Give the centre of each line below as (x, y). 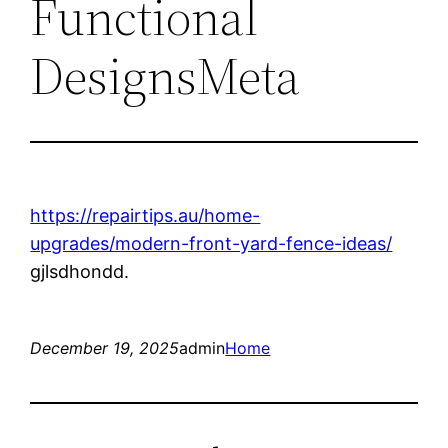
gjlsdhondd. (80, 271)
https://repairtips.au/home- (145, 215)
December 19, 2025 (105, 347)
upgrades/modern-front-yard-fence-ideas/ (211, 243)
